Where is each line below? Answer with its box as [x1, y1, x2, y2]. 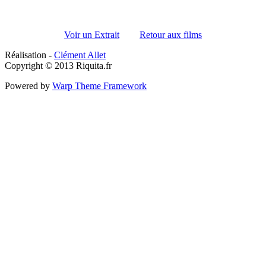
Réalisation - [5, 50, 54, 61]
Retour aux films [140, 30, 202, 40]
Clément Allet [54, 50, 106, 61]
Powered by [5, 81, 52, 91]
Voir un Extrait [64, 30, 119, 40]
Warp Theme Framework [52, 81, 147, 91]
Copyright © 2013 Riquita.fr [5, 61, 112, 71]
